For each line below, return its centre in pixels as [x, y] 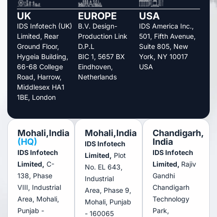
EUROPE [97, 16]
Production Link [103, 36]
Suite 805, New [163, 46]
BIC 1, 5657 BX [101, 56]
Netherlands [97, 77]
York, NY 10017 [163, 56]
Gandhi [163, 175]
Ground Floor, [38, 46]
